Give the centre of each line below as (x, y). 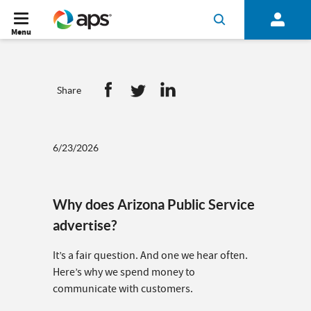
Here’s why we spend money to (124, 272)
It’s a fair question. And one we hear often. (150, 255)
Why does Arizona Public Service (154, 204)
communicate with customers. (123, 289)
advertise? (85, 225)
